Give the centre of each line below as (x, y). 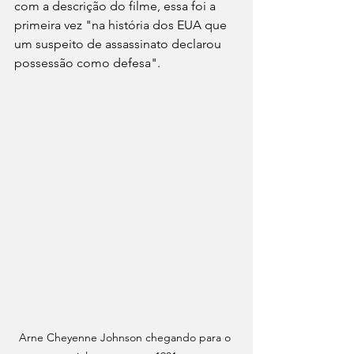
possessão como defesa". (89, 63)
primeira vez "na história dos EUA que (122, 25)
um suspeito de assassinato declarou (119, 44)
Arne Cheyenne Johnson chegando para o (126, 337)
